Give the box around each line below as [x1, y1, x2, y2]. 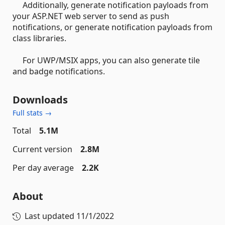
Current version [13, 143, 72, 155]
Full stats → [13, 107, 52, 118]
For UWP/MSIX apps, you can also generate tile [13, 54, 200, 66]
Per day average [13, 162, 74, 173]
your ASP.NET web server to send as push [13, 10, 169, 22]
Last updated [25, 210, 76, 221]
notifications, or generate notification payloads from [13, 21, 212, 33]
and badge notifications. [13, 65, 105, 77]
